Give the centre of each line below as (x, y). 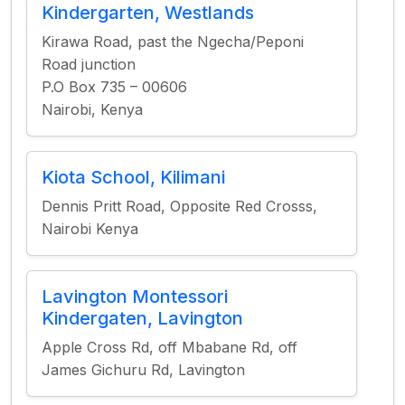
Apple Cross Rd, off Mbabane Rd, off (170, 347)
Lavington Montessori (135, 297)
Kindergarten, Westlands (148, 13)
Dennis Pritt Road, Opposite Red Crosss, (179, 206)
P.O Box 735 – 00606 (114, 87)
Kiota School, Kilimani (133, 177)
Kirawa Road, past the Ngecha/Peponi (173, 42)
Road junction (89, 64)
